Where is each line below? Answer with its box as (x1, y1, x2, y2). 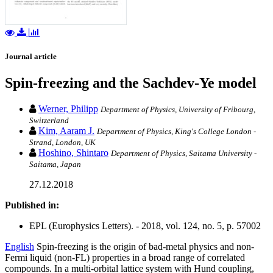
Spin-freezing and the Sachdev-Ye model (5, 75, 257, 91)
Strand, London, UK (29, 138, 96, 147)
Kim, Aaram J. (38, 126, 94, 136)
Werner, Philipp (38, 104, 98, 115)
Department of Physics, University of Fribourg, (101, 105, 255, 115)
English (5, 241, 34, 252)
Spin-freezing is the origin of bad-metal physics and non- (37, 241, 254, 252)
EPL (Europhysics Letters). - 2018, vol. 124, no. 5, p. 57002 (29, 221, 261, 232)
